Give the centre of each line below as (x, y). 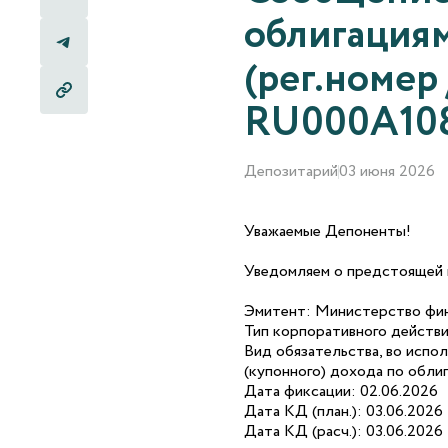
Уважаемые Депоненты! (327, 232)
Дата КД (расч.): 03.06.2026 (343, 432)
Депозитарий (291, 172)
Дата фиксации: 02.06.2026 (341, 392)
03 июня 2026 (387, 172)
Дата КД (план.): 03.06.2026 (343, 412)
